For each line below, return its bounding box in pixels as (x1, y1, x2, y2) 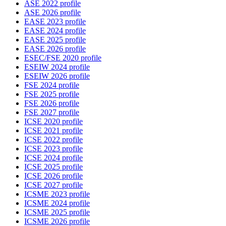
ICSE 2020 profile (24, 117, 83, 126)
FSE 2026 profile (24, 99, 79, 108)
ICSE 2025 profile (24, 162, 83, 172)
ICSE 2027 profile (24, 181, 83, 190)
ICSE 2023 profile (24, 144, 83, 153)
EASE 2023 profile (24, 17, 86, 26)
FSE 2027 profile (24, 108, 79, 117)
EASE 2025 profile (24, 35, 86, 44)
